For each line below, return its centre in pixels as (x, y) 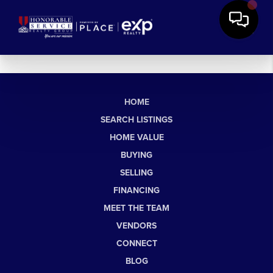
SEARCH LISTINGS (136, 119)
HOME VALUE (136, 137)
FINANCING (136, 190)
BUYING (136, 155)
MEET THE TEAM (136, 208)
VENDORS (136, 225)
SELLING (136, 172)
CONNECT (136, 243)
